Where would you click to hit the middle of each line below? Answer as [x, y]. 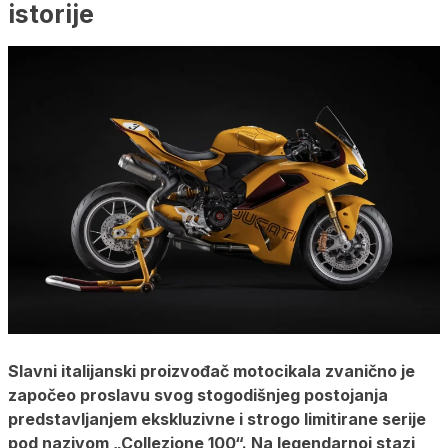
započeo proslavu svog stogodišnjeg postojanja [198, 394]
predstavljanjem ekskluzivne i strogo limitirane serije [217, 418]
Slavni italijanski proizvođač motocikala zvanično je [211, 370]
